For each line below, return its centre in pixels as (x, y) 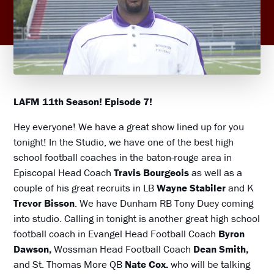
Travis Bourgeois (153, 172)
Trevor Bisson (44, 203)
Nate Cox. (148, 264)
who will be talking (211, 264)
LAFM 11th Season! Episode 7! (83, 101)
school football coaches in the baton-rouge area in (123, 157)
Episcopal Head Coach (64, 172)
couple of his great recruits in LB (85, 187)
